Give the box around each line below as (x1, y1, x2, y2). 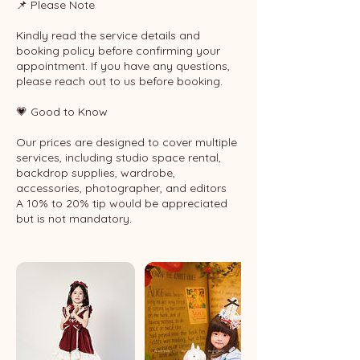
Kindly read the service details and (16, 28, 200, 43)
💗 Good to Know (16, 104, 108, 119)
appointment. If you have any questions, (16, 59, 230, 73)
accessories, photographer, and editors (16, 181, 227, 195)
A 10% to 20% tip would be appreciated (16, 196, 227, 211)
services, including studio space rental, (16, 150, 221, 165)
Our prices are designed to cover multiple (16, 135, 237, 149)
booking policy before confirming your (16, 43, 220, 58)
